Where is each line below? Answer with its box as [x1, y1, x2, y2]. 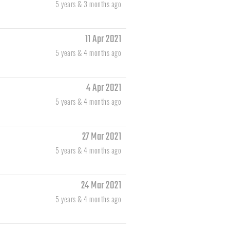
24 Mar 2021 [81, 178, 121, 194]
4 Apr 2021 [86, 80, 121, 97]
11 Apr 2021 [85, 31, 121, 48]
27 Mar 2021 [82, 129, 121, 145]
